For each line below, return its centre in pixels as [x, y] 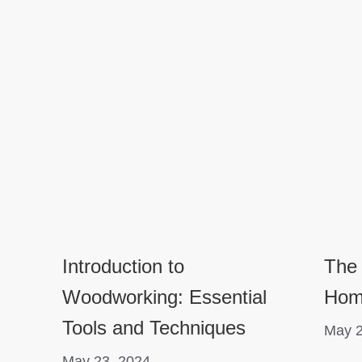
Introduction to [124, 267]
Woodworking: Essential [165, 297]
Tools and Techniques [154, 328]
